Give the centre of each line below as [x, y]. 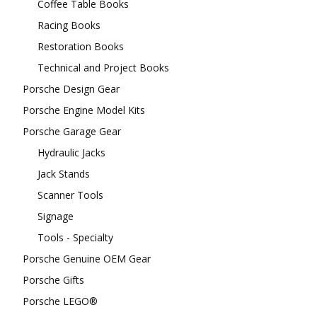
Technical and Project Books [103, 67]
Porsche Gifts [53, 279]
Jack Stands [64, 173]
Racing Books [69, 25]
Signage [56, 216]
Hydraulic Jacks [71, 152]
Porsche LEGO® [60, 301]
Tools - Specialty [75, 237]
